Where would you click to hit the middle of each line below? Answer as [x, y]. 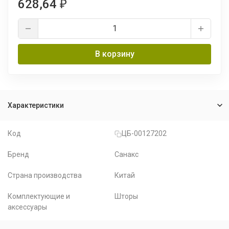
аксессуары [27, 207]
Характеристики [36, 105]
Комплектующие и [39, 196]
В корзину [114, 54]
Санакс [127, 154]
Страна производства [45, 175]
